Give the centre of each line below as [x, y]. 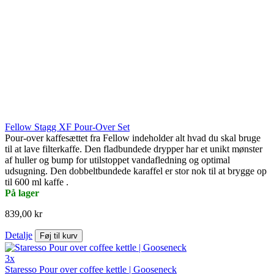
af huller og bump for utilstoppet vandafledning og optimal [117, 160]
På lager [22, 193]
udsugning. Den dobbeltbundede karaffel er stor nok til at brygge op [136, 171]
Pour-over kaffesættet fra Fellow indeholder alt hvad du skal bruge [133, 138]
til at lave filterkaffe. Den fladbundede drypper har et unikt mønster [134, 149]
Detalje [19, 235]
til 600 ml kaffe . [37, 182]
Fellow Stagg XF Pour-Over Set [67, 127]
